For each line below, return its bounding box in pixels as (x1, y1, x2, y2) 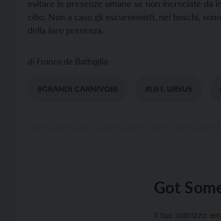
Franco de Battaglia (37, 56, 108, 67)
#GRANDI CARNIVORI (37, 84, 118, 93)
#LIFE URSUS (145, 84, 192, 93)
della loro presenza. (28, 25, 104, 36)
